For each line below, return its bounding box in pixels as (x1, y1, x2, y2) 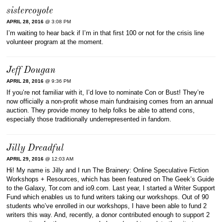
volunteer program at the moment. (6, 38, 104, 46)
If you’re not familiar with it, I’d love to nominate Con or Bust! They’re (6, 89, 205, 97)
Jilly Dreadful (6, 144, 64, 153)
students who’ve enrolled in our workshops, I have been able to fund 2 (6, 202, 207, 210)
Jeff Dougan (6, 66, 56, 76)
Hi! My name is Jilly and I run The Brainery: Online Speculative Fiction (6, 166, 209, 174)
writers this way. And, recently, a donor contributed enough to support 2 (6, 211, 210, 219)
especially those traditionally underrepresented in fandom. (6, 115, 172, 123)
